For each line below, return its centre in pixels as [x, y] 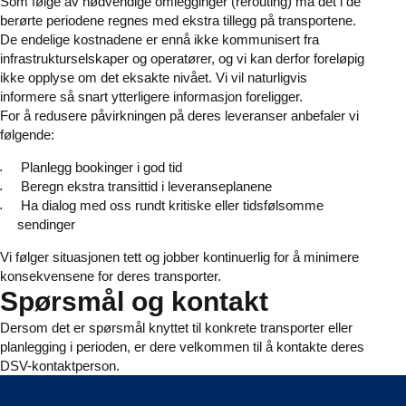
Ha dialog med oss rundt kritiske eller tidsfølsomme [172, 206]
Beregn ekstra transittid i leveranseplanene [146, 187]
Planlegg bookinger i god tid [101, 168]
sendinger [46, 225]
